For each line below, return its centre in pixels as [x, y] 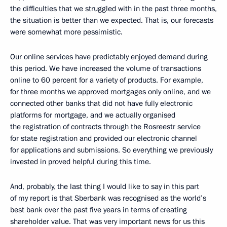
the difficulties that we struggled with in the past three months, [113, 9]
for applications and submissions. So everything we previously [111, 150]
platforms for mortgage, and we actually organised [93, 115]
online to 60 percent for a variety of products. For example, [107, 80]
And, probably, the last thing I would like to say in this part [105, 187]
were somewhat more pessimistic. [66, 32]
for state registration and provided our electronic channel [104, 139]
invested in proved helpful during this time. [81, 162]
